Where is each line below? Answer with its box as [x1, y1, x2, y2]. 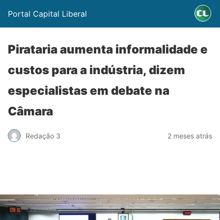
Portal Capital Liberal [8, 9, 87, 19]
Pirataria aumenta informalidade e [8, 42, 208, 56]
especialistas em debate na [8, 83, 169, 98]
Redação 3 [26, 131, 60, 140]
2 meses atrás [167, 131, 212, 140]
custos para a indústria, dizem [8, 63, 185, 77]
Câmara [8, 104, 53, 118]
